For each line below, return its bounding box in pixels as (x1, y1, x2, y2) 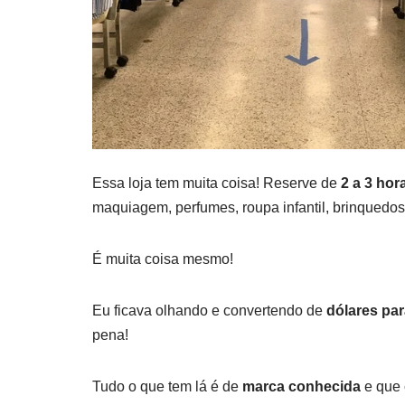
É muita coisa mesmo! (92, 251, 233, 268)
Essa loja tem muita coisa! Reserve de (92, 175, 337, 192)
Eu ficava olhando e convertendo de (92, 303, 326, 319)
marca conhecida (242, 379, 361, 395)
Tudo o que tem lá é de (92, 379, 242, 395)
